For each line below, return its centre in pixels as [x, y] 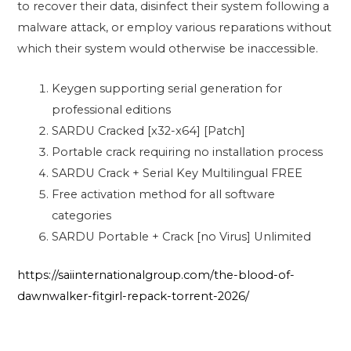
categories [82, 215]
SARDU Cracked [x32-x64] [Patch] [149, 130]
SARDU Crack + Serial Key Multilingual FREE [177, 173]
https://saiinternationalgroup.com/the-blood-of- [156, 275]
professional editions [112, 109]
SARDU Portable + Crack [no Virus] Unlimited [182, 236]
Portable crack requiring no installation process [188, 152]
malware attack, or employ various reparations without [175, 28]
